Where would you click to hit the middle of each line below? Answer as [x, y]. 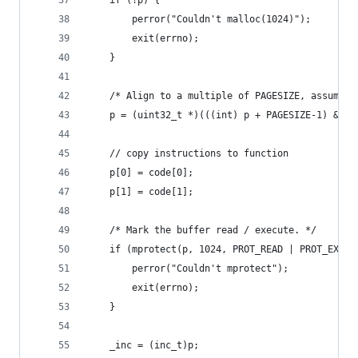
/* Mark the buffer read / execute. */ [213, 230]
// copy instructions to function [199, 153]
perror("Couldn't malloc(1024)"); [221, 19]
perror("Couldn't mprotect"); [210, 268]
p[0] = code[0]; [151, 173]
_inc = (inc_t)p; [154, 345]
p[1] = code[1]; [151, 192]
